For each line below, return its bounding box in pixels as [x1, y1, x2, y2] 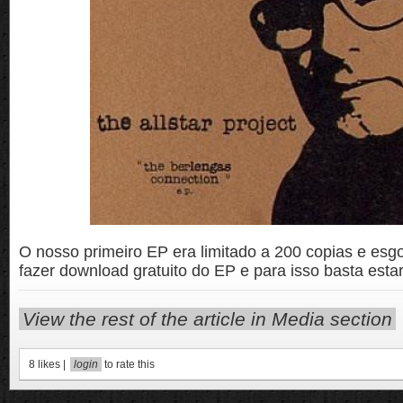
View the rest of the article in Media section [22, 309, 392, 329]
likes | [35, 358, 68, 371]
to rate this [102, 358, 155, 371]
